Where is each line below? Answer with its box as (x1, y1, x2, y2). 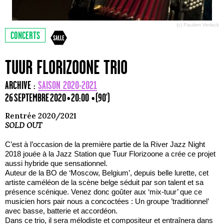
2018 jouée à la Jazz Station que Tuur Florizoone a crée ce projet (5, 149, 215, 158)
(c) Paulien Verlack (176, 21, 219, 27)
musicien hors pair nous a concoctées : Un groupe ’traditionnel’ (5, 196, 208, 205)
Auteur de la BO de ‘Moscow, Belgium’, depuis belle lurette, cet (5, 168, 208, 177)
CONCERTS (10, 30, 40, 41)
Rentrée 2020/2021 (5, 110, 76, 120)
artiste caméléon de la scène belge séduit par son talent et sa (5, 177, 203, 186)
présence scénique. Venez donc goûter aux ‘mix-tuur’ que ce (5, 187, 202, 196)
